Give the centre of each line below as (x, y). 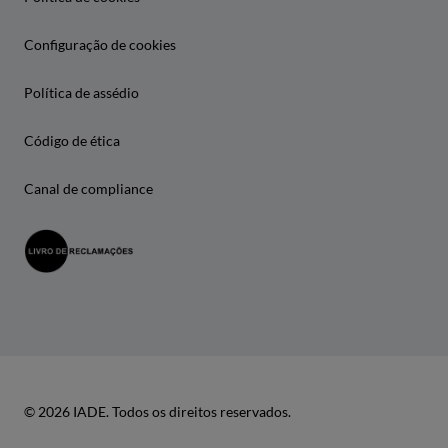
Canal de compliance (88, 188)
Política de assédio (81, 92)
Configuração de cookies (100, 44)
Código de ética (72, 140)
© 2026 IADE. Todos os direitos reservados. (157, 411)
